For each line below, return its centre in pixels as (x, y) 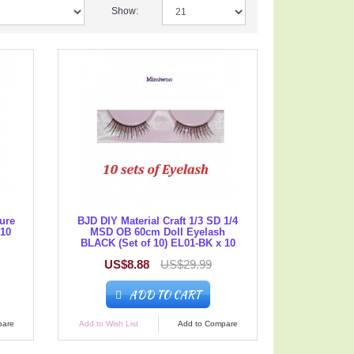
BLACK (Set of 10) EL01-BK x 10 (158, 243)
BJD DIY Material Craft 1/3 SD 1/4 (158, 221)
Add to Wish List (108, 324)
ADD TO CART (164, 294)
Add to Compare (207, 324)
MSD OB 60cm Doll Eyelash (158, 232)
